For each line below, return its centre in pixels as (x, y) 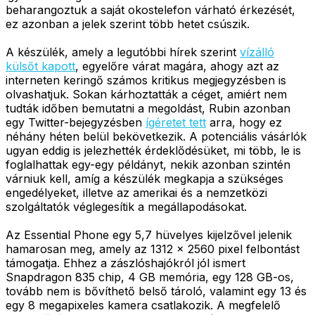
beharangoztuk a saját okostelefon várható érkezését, (150, 9)
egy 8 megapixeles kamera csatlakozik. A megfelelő (143, 305)
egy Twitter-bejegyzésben (76, 122)
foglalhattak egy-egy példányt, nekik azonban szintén (148, 164)
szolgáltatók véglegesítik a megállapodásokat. (126, 206)
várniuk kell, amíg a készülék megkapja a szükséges (144, 178)
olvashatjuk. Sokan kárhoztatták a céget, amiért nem (146, 94)
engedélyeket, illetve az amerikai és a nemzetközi (136, 192)
